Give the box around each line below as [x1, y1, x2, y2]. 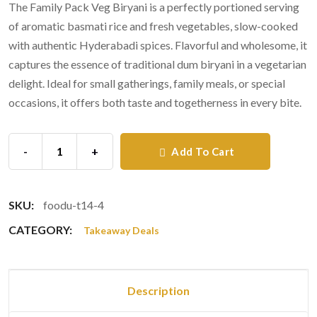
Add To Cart [168, 144, 235, 158]
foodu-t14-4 [41, 197, 104, 212]
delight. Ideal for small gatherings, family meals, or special [8, 76, 285, 90]
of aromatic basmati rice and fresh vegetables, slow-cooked [8, 18, 298, 33]
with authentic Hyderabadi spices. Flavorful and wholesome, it [8, 38, 307, 52]
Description [127, 283, 190, 297]
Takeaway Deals [83, 224, 159, 236]
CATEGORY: [8, 222, 72, 236]
